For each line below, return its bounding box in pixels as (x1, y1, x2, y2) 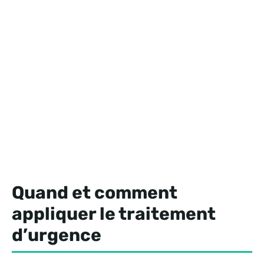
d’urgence (12, 225, 101, 246)
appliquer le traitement (12, 203, 216, 225)
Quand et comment (12, 182, 177, 204)
